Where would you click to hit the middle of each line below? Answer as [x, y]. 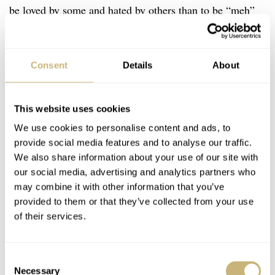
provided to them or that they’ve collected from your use [134, 201]
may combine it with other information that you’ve [119, 187]
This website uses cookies [72, 108]
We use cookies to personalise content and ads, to [122, 128]
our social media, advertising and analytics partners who [135, 172]
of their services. [50, 216]
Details [137, 65]
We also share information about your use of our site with [136, 157]
